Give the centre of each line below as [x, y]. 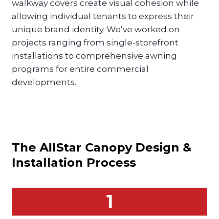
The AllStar [48, 147]
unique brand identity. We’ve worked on [96, 29]
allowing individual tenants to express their [103, 16]
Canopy [109, 147]
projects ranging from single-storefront [95, 42]
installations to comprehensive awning [94, 55]
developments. [44, 82]
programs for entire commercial [80, 69]
